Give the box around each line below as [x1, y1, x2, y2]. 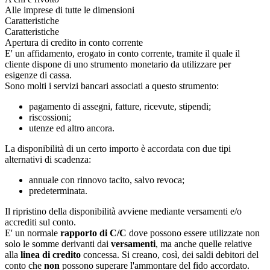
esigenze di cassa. [5, 69, 72, 80]
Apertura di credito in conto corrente [5, 37, 143, 48]
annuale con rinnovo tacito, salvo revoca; [29, 174, 184, 185]
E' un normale [5, 227, 60, 238]
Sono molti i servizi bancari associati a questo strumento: [5, 80, 219, 91]
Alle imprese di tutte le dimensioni [5, 4, 134, 15]
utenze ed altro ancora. [29, 122, 115, 133]
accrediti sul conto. [5, 216, 76, 227]
